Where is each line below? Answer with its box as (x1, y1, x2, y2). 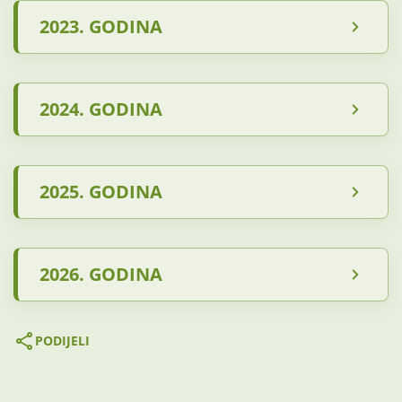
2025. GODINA (39, 179, 162, 204)
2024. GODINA (39, 97, 162, 121)
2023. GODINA (39, 14, 162, 39)
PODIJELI (35, 332, 90, 349)
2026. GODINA (39, 262, 162, 286)
